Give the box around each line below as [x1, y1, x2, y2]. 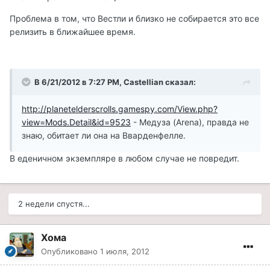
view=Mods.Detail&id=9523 [22, 117, 131, 128]
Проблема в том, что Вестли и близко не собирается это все [10, 13, 259, 24]
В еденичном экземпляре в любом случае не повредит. [10, 153, 239, 164]
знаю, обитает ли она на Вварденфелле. [22, 130, 186, 141]
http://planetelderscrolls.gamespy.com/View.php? [22, 104, 218, 115]
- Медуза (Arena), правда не [131, 117, 249, 128]
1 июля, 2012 [100, 246, 149, 257]
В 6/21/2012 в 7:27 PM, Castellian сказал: [34, 77, 196, 87]
